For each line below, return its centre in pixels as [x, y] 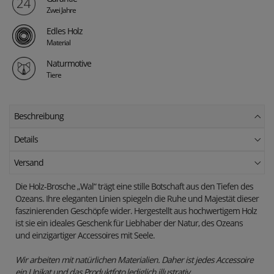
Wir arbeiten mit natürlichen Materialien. [88, 260]
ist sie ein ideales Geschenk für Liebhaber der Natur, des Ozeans [129, 223]
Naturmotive [69, 63]
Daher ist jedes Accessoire [207, 260]
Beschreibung [39, 116]
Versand [29, 163]
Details [26, 139]
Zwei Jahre [61, 9]
